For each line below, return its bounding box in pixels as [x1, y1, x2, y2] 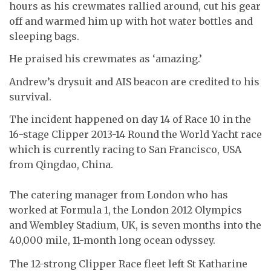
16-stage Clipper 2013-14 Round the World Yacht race [9, 128, 262, 140]
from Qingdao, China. [9, 158, 113, 171]
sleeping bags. [9, 30, 79, 42]
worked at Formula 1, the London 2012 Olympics [9, 204, 242, 216]
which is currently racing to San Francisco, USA [9, 143, 241, 155]
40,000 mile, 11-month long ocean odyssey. [9, 234, 215, 246]
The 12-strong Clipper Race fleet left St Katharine [9, 257, 247, 270]
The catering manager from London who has [9, 189, 228, 201]
